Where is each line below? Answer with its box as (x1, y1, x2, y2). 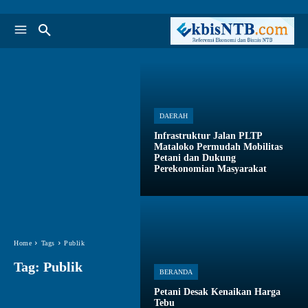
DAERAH (159, 112, 188, 120)
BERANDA (159, 268, 192, 276)
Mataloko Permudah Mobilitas (154, 142, 283, 153)
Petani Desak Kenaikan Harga (154, 287, 280, 298)
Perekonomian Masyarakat (154, 164, 267, 175)
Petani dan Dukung (154, 153, 236, 164)
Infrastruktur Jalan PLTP (154, 131, 263, 142)
